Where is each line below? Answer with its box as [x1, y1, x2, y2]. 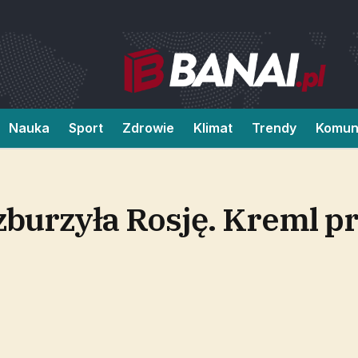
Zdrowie [122, 120, 174, 136]
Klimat [193, 120, 233, 136]
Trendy [252, 120, 296, 136]
